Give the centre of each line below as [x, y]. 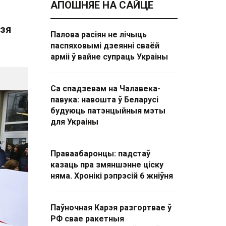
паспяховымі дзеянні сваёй [105, 46]
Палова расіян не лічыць [99, 35]
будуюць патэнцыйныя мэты [108, 111]
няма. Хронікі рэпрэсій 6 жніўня [112, 176]
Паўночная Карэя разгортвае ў [111, 208]
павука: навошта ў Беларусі [104, 100]
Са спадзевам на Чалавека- [105, 89]
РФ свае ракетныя [87, 219]
